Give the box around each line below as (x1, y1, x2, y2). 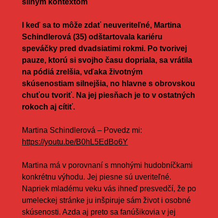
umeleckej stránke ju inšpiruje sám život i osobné (21, 196, 191, 204)
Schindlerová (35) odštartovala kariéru (21, 32, 163, 41)
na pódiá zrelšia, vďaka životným (21, 67, 143, 76)
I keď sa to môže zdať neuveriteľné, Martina (21, 20, 181, 29)
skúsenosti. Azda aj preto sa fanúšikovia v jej (21, 207, 176, 216)
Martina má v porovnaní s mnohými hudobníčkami (21, 161, 193, 169)
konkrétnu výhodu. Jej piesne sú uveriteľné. (21, 172, 171, 181)
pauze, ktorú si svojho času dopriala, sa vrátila (21, 55, 192, 64)
